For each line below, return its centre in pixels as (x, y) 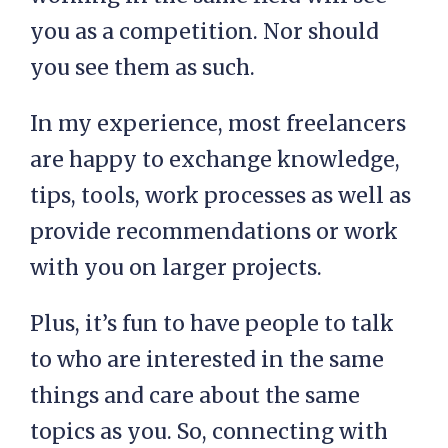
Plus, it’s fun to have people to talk (212, 324)
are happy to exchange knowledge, (215, 160)
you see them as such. (142, 68)
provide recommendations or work (214, 232)
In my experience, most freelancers (218, 124)
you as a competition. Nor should (204, 32)
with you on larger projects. (176, 268)
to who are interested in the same (207, 360)
